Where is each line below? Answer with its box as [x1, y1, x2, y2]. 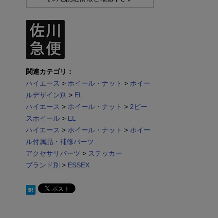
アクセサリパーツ [25, 150, 80, 157]
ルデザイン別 [25, 91, 67, 99]
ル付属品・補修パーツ [25, 138, 94, 145]
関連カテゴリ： [25, 68, 73, 75]
